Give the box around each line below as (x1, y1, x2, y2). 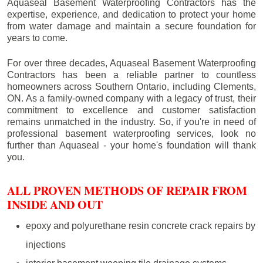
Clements (214, 82, 254, 92)
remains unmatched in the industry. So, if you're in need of (7, 117, 256, 127)
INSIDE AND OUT (7, 196, 103, 214)
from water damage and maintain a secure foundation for (7, 21, 256, 32)
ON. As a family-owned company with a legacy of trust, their (7, 93, 256, 104)
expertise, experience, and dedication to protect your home (7, 9, 256, 20)
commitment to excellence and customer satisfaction (7, 105, 256, 116)
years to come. (7, 33, 68, 43)
